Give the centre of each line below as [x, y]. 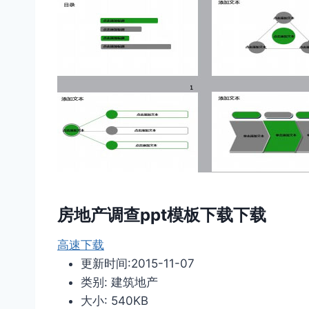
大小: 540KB [114, 301]
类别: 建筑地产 [119, 282]
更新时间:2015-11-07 [138, 263]
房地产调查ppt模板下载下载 [162, 215]
